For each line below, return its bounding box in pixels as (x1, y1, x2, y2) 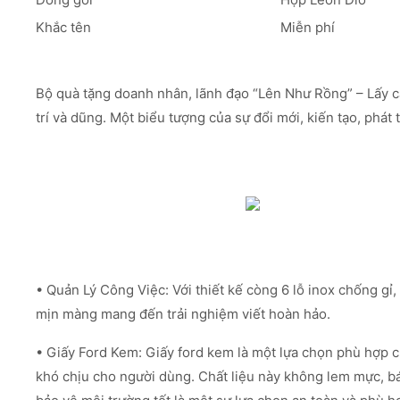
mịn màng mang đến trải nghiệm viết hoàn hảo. (36, 305, 330, 323)
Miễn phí (280, 19, 335, 37)
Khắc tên (36, 19, 91, 37)
